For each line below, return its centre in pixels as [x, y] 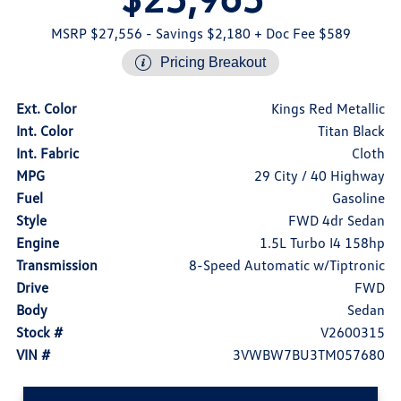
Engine [37, 243]
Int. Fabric [47, 154]
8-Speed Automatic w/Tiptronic [287, 265]
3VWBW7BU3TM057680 [309, 355]
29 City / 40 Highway [320, 176]
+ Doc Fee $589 [300, 34]
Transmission [56, 265]
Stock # [39, 333]
